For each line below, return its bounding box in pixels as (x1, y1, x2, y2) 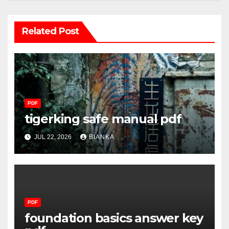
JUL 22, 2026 (32, 133, 73, 141)
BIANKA (88, 133, 114, 141)
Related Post (21, 25, 79, 37)
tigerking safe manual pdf (24, 111, 181, 127)
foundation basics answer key (24, 210, 203, 225)
